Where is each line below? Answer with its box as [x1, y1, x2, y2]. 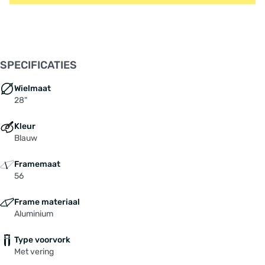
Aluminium [14, 208, 53, 219]
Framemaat [14, 159, 60, 169]
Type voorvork [14, 234, 70, 245]
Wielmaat [14, 83, 51, 93]
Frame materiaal [14, 196, 80, 207]
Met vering [14, 246, 54, 257]
